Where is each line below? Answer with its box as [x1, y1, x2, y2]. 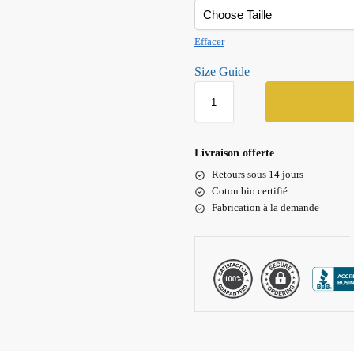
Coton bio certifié [211, 185, 288, 198]
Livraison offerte [194, 147, 274, 160]
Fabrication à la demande [211, 201, 319, 214]
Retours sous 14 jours [211, 168, 303, 181]
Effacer [194, 36, 224, 48]
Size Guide [194, 65, 250, 79]
